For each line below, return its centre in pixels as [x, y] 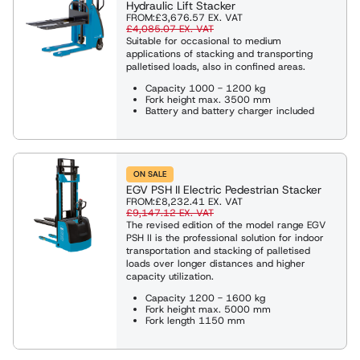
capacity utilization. [170, 276]
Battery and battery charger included [230, 110]
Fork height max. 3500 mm [208, 99]
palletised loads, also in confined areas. [216, 66]
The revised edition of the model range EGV [226, 225]
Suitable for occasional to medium [204, 41]
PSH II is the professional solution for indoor [225, 237]
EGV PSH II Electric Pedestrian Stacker [224, 189]
